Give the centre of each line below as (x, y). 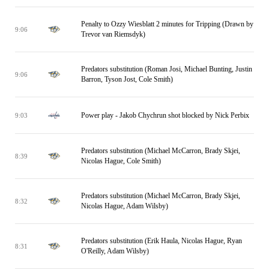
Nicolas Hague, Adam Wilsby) (125, 206)
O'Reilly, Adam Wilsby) (115, 251)
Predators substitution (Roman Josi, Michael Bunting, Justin (167, 69)
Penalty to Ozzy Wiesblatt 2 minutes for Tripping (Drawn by (167, 24)
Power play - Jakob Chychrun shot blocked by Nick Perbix (165, 115)
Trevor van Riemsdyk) (113, 34)
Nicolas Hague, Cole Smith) (121, 161)
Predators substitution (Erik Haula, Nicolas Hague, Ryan (162, 241)
